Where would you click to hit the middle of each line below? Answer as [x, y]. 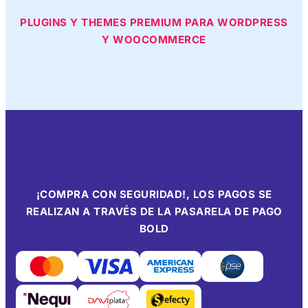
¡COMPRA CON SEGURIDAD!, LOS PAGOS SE [154, 194]
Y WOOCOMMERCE [154, 39]
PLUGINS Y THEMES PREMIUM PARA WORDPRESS [154, 22]
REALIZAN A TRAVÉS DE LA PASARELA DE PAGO [154, 211]
